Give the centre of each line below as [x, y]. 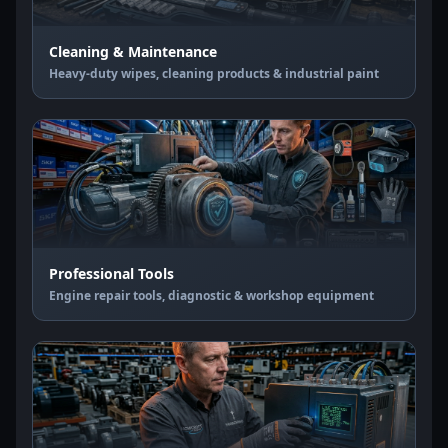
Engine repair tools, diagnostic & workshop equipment [211, 295]
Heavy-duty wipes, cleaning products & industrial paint [214, 73]
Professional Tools [111, 273]
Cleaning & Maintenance [133, 51]
